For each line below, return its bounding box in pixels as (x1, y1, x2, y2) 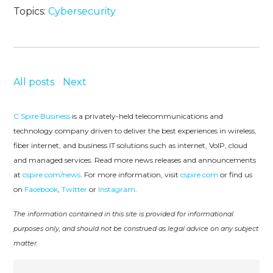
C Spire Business (13, 112, 71, 121)
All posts (13, 76, 55, 88)
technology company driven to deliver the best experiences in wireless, (13, 126, 257, 136)
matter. (13, 239, 38, 248)
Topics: (13, 5, 49, 18)
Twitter (62, 185, 88, 194)
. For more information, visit (80, 170, 181, 180)
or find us (218, 170, 253, 180)
